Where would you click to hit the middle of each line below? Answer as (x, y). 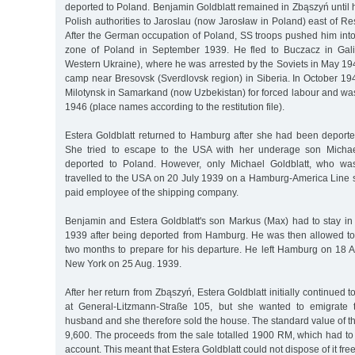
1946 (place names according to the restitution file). (175, 107)
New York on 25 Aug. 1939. (123, 263)
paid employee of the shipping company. (152, 192)
